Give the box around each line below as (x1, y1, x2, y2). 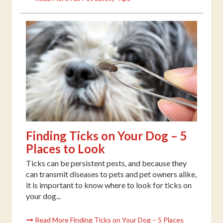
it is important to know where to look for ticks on (26, 180, 192, 190)
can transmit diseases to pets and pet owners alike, (26, 169, 197, 179)
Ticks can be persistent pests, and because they (26, 158, 187, 168)
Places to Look (26, 141, 105, 156)
